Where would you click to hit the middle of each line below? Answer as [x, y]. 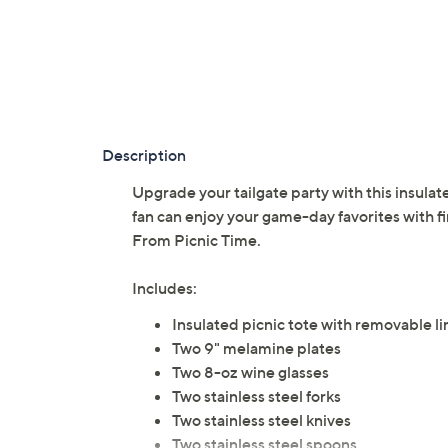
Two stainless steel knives [261, 420]
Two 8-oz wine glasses [250, 372]
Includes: [164, 288]
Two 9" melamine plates [256, 348]
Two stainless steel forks [256, 396]
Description [144, 155]
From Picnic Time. [196, 240]
